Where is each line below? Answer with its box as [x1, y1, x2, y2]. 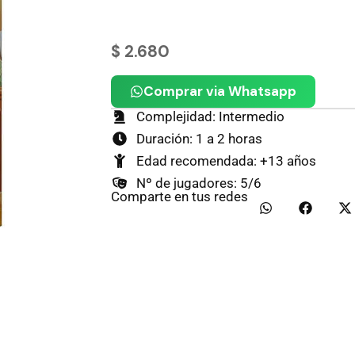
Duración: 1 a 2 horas [136, 130, 263, 147]
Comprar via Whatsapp [143, 82, 296, 101]
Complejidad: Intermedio [136, 108, 285, 124]
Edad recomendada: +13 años [136, 152, 317, 169]
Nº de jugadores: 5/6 [136, 174, 262, 191]
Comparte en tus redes [110, 189, 248, 205]
